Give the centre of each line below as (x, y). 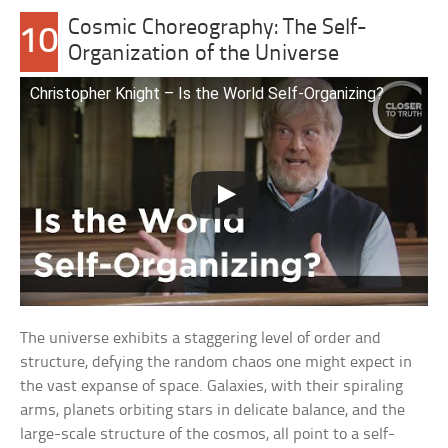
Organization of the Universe (204, 54)
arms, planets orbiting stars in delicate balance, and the (213, 411)
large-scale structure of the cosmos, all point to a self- (208, 435)
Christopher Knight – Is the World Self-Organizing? (207, 93)
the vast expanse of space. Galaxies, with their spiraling (212, 387)
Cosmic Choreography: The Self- (218, 28)
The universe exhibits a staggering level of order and (201, 339)
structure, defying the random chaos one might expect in (216, 363)
